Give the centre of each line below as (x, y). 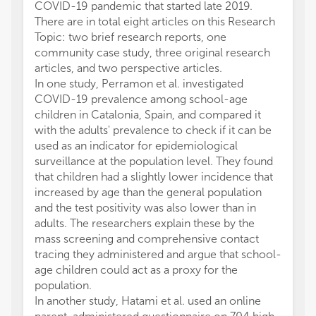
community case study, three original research (152, 53)
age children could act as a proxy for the (136, 270)
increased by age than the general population (148, 192)
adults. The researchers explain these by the (145, 223)
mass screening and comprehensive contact (147, 239)
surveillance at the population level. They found (154, 161)
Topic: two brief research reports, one (130, 37)
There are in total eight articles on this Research (155, 22)
